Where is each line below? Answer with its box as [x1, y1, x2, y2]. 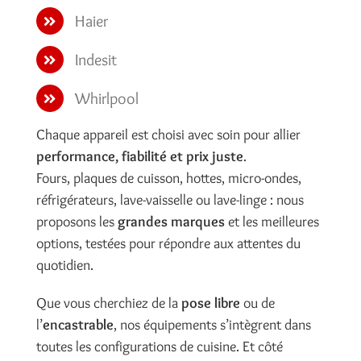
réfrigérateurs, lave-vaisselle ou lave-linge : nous [35, 190, 304, 209]
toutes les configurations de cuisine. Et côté [35, 337, 283, 355]
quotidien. [35, 255, 93, 274]
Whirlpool [74, 89, 139, 109]
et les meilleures [224, 212, 319, 230]
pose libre [180, 293, 240, 312]
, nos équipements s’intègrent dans [113, 315, 311, 334]
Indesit [74, 50, 117, 70]
